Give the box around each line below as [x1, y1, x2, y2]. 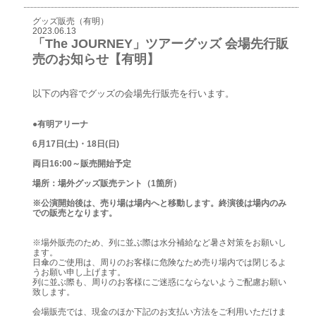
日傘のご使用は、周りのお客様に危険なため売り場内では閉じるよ [32, 257, 286, 267]
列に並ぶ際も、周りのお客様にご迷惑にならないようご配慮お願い [32, 276, 286, 287]
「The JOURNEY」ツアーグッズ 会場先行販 [32, 36, 288, 51]
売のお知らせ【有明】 [32, 51, 159, 66]
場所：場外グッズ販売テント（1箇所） [32, 178, 181, 188]
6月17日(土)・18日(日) [32, 138, 119, 149]
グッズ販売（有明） [32, 16, 109, 26]
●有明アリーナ [32, 119, 88, 129]
